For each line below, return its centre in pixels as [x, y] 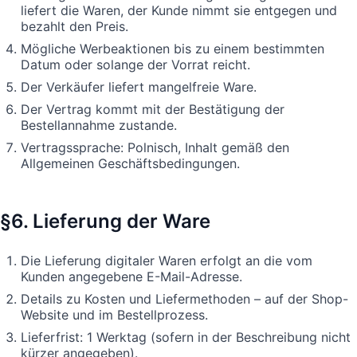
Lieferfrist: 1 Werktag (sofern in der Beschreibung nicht [186, 337]
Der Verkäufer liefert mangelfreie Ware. [139, 86]
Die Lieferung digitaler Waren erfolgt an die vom [167, 260]
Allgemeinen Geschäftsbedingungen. [130, 163]
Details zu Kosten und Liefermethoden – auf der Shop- [184, 298]
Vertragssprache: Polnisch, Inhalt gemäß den [155, 147]
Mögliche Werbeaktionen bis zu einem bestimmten [173, 48]
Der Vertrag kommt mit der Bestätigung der [153, 109]
